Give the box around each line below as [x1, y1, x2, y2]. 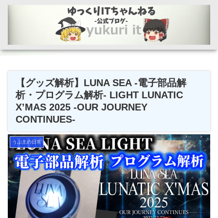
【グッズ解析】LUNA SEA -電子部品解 [16, 77, 186, 88]
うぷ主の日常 [12, 139, 41, 145]
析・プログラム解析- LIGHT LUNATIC [16, 89, 183, 100]
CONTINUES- [16, 113, 75, 125]
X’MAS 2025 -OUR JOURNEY [16, 101, 147, 112]
